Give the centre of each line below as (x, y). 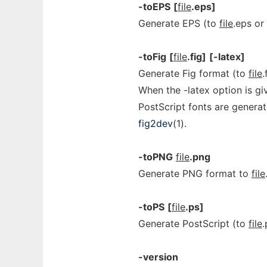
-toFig (152, 57)
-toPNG (156, 157)
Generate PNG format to (195, 173)
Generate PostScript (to (193, 223)
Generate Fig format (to (193, 73)
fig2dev (156, 123)
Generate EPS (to (179, 23)
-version (158, 257)
